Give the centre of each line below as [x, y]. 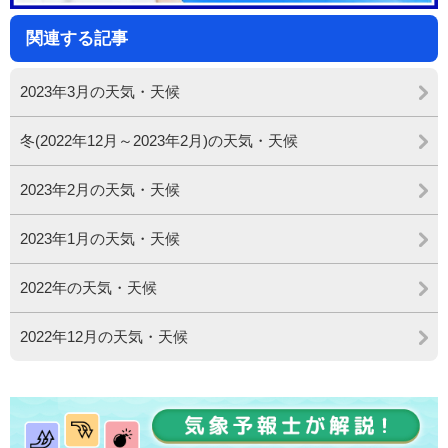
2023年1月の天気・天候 [100, 239]
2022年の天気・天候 [88, 288]
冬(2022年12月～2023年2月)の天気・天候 [159, 141]
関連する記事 [77, 39]
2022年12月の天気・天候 [104, 337]
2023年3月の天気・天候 [100, 92]
